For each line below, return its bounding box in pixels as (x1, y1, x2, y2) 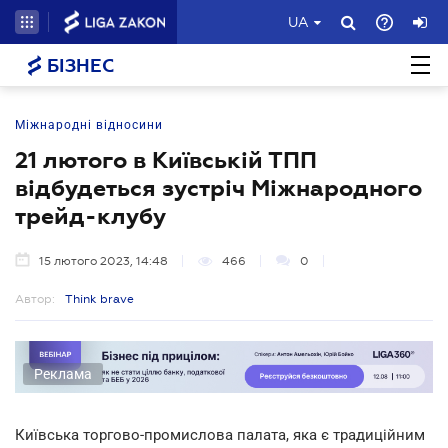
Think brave (65, 292, 134, 306)
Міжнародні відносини (15, 118, 163, 132)
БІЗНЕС (42, 56, 114, 76)
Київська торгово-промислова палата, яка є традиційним (15, 425, 425, 444)
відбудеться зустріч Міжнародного (15, 175, 422, 201)
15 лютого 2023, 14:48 (39, 254, 168, 268)
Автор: (15, 292, 55, 306)
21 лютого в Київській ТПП (15, 147, 317, 173)
